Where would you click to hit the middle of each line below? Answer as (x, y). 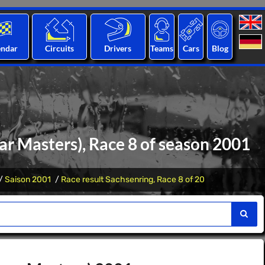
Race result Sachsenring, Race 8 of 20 (133, 180)
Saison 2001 (28, 180)
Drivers (118, 48)
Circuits (60, 48)
